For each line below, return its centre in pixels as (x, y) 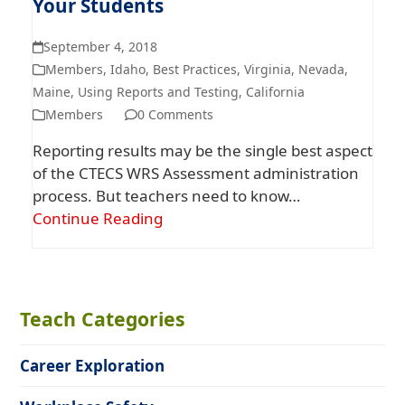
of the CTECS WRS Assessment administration (195, 173)
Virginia (267, 69)
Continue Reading (97, 218)
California (275, 92)
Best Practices (194, 69)
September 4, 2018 (101, 47)
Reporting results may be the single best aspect (202, 151)
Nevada (321, 69)
